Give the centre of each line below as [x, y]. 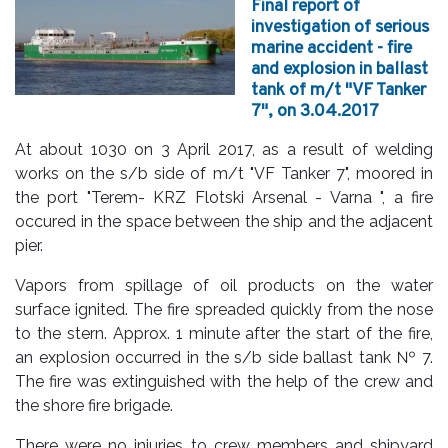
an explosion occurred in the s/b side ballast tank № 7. [224, 358]
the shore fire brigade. [94, 406]
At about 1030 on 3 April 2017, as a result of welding [224, 150]
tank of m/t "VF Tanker [338, 91]
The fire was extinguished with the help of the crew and [224, 382]
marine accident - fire [331, 49]
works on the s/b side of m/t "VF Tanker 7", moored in [224, 174]
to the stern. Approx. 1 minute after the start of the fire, [224, 334]
